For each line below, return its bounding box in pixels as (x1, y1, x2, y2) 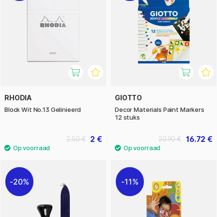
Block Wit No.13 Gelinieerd (4, 106, 81, 114)
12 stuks (115, 113, 140, 122)
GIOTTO (115, 93, 142, 102)
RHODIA (4, 93, 32, 102)
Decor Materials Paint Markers (115, 106, 204, 114)
